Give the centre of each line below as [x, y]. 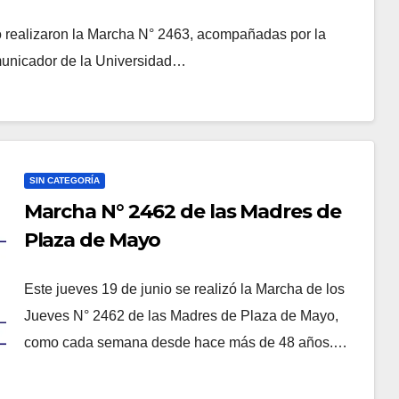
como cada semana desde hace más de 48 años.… [185, 343]
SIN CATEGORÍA [64, 181]
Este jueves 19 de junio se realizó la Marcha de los [184, 289]
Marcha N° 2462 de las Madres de [182, 212]
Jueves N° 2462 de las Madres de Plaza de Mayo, [181, 316]
